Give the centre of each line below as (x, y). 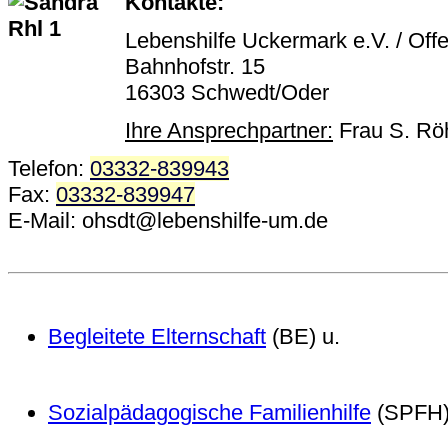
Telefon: (49, 169)
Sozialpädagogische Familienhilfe (209, 413)
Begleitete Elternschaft (157, 337)
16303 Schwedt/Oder (227, 93)
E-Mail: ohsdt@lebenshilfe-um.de (168, 221)
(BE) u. (303, 337)
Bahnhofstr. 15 (195, 67)
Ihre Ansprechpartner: (229, 131)
